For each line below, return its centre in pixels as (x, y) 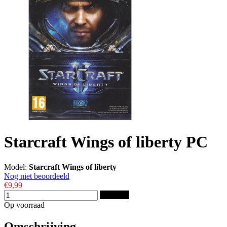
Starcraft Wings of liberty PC (106, 142)
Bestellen (115, 195)
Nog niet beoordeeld (37, 176)
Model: (16, 167)
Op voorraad (24, 205)
